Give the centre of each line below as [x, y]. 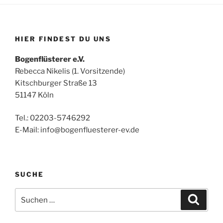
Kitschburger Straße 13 [56, 83]
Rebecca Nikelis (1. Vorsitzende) [70, 71]
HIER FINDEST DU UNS [63, 39]
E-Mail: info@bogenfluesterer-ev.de [77, 130]
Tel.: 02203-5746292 [53, 118]
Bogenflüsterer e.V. [50, 59]
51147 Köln [34, 95]
